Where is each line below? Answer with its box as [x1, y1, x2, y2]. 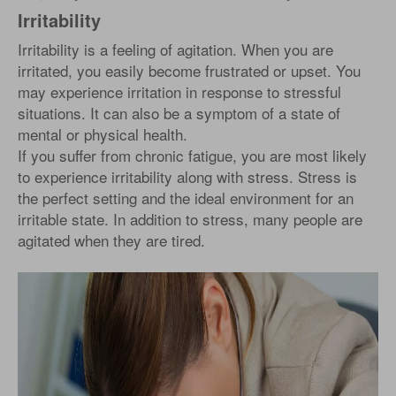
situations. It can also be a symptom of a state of [18, 102, 340, 125]
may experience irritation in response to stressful [18, 80, 341, 103]
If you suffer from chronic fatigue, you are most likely [18, 144, 367, 167]
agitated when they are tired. [18, 229, 205, 252]
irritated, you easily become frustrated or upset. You [18, 59, 361, 82]
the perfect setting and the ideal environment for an [18, 187, 354, 209]
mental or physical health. [18, 123, 187, 146]
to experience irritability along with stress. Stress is [18, 165, 357, 188]
